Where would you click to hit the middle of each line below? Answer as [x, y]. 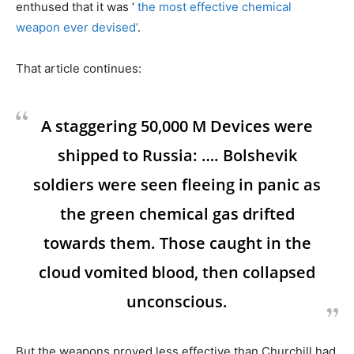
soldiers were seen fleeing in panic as [177, 185]
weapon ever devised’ [77, 28]
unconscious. [177, 302]
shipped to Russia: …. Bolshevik [177, 156]
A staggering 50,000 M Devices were [177, 126]
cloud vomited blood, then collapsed [177, 273]
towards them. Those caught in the [177, 243]
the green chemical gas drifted [177, 214]
